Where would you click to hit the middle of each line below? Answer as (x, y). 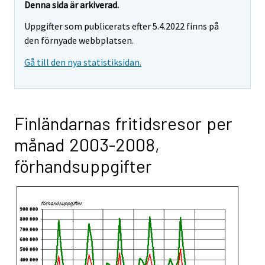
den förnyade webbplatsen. (79, 41)
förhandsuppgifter (83, 166)
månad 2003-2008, (87, 145)
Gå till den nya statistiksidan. (83, 62)
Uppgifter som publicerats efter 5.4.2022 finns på (122, 26)
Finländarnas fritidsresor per (123, 123)
